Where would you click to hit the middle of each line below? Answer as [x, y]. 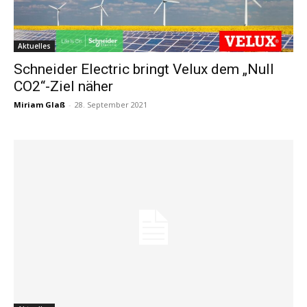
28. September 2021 [111, 105]
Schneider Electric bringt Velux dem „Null [144, 70]
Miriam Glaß [39, 105]
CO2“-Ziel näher [63, 87]
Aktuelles [34, 46]
